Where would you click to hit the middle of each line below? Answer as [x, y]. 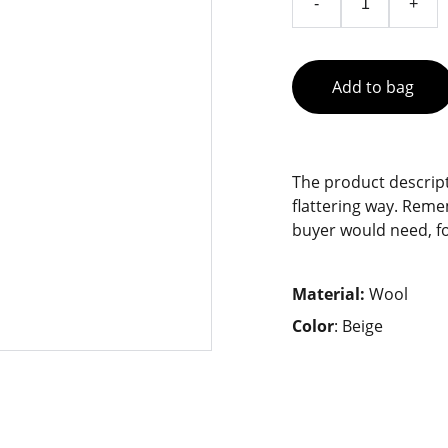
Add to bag [373, 87]
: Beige [358, 326]
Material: [330, 294]
